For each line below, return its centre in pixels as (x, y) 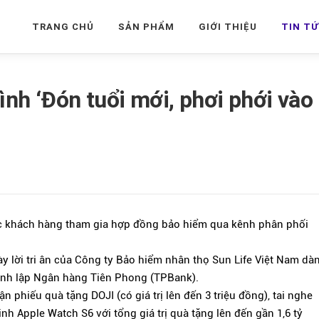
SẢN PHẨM (146, 27)
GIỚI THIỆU (228, 27)
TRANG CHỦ (63, 27)
